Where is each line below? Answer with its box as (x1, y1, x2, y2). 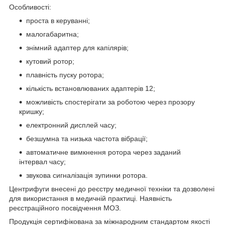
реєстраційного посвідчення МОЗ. (9, 203, 121, 212)
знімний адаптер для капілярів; (26, 43, 129, 52)
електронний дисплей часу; (26, 121, 117, 129)
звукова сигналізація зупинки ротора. (26, 171, 148, 179)
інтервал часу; (19, 157, 66, 166)
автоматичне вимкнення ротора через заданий (26, 148, 181, 156)
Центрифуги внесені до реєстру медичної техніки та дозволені (9, 184, 214, 193)
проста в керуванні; (26, 16, 90, 25)
